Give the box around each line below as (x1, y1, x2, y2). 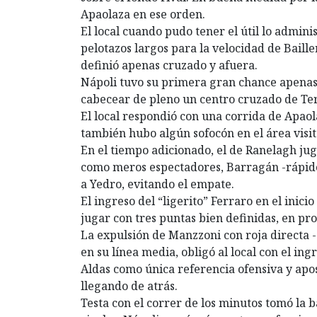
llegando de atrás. (81, 277, 178, 294)
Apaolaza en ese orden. (81, 6, 205, 22)
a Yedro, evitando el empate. (81, 175, 234, 192)
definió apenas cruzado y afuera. (81, 57, 258, 73)
